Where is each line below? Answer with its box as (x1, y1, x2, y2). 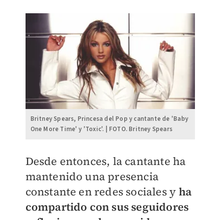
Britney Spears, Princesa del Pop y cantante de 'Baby (30, 114, 188, 124)
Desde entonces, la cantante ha (25, 154, 186, 169)
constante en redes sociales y (25, 184, 179, 199)
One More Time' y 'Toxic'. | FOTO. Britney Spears (30, 125, 173, 134)
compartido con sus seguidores (25, 199, 189, 215)
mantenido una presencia (25, 169, 159, 184)
